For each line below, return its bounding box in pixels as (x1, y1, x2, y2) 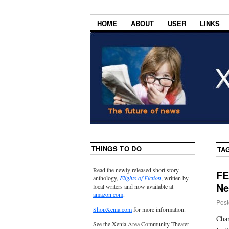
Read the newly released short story (93, 166, 179, 174)
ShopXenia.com (93, 205, 132, 214)
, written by (161, 174, 189, 182)
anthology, (93, 174, 120, 182)
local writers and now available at (93, 182, 173, 191)
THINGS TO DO (91, 144, 142, 154)
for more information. (132, 205, 186, 214)
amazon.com (93, 190, 123, 199)
